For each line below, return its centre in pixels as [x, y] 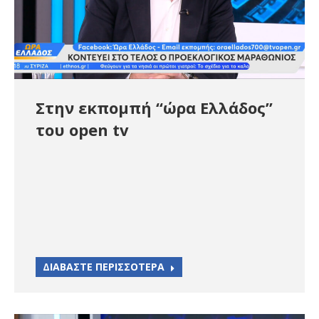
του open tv [82, 129]
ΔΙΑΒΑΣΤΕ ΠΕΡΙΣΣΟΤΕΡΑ [104, 266]
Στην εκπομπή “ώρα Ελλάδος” [154, 107]
